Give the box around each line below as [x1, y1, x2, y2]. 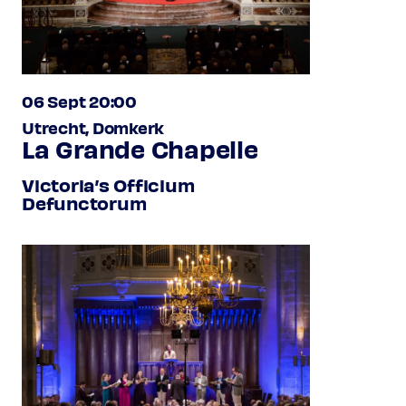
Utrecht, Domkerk [22, 116, 165, 138]
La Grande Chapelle [22, 131, 258, 164]
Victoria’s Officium [22, 172, 195, 196]
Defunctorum [22, 190, 147, 214]
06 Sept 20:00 [22, 90, 137, 111]
